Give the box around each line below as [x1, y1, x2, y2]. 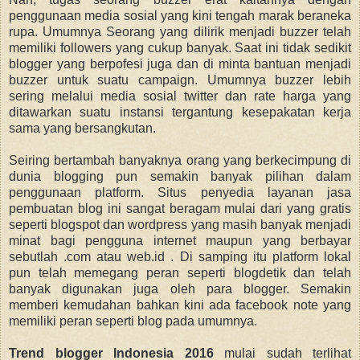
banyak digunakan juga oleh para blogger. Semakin [9, 281, 351, 296]
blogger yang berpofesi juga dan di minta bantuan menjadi [9, 56, 351, 71]
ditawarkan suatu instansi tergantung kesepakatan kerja [9, 104, 351, 119]
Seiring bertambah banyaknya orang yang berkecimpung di [9, 153, 351, 167]
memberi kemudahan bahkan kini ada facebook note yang [9, 297, 351, 312]
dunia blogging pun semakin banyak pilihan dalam [9, 169, 351, 183]
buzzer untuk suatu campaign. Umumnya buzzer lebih [9, 72, 351, 87]
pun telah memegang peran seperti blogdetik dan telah [9, 265, 351, 280]
